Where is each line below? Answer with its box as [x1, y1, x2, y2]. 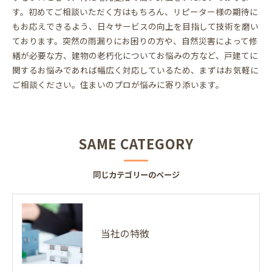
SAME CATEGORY [78, 133, 194, 153]
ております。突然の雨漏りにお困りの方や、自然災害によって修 [12, 34, 257, 47]
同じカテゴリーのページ [92, 168, 180, 180]
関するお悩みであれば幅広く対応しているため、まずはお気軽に [12, 63, 259, 76]
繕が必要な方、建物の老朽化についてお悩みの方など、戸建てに [12, 49, 258, 61]
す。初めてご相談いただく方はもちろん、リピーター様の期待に [12, 5, 258, 18]
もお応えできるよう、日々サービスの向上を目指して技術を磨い [12, 19, 259, 32]
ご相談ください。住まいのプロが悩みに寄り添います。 [12, 78, 224, 90]
